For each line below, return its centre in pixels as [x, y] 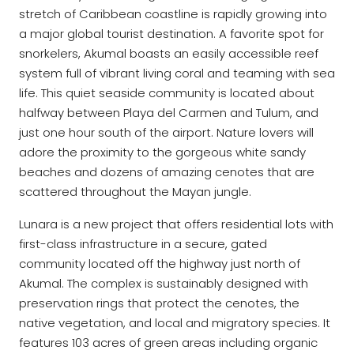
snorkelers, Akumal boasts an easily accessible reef [169, 54]
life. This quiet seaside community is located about [167, 93]
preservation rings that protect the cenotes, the [159, 303]
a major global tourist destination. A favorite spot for [171, 34]
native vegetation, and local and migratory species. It [175, 323]
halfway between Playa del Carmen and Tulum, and [169, 113]
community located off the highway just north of [160, 264]
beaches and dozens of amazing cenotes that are [167, 172]
